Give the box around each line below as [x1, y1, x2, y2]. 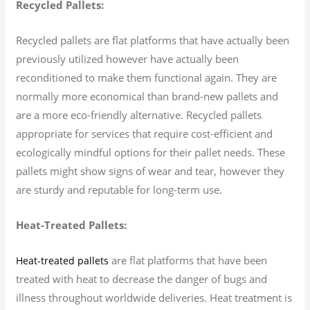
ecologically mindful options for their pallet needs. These [16, 145, 286, 159]
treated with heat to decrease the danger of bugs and [16, 271, 268, 286]
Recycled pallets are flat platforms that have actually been [16, 33, 290, 47]
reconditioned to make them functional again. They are [16, 70, 277, 84]
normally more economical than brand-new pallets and [16, 89, 279, 103]
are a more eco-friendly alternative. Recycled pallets [16, 107, 262, 122]
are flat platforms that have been [109, 253, 268, 267]
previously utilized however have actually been [16, 51, 239, 66]
